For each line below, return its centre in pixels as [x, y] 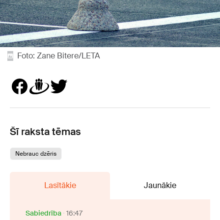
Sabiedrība [43, 213]
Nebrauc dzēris [36, 153]
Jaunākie [160, 185]
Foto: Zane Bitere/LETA [59, 55]
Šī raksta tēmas [45, 131]
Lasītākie [60, 185]
